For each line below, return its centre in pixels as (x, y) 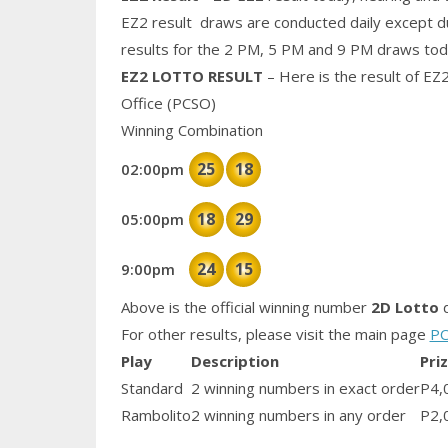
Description (234, 361)
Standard (151, 388)
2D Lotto (402, 307)
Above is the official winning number (243, 307)
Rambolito (155, 415)
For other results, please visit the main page (275, 334)
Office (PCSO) (168, 103)
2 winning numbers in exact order (305, 388)
